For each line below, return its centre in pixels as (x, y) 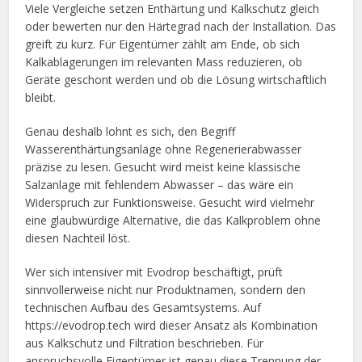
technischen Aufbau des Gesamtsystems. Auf (143, 307)
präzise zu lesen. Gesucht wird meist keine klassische (163, 166)
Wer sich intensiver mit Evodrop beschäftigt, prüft (154, 271)
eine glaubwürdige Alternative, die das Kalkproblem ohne (173, 220)
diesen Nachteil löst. (78, 238)
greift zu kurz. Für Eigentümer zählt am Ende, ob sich (163, 44)
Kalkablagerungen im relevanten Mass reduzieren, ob (164, 61)
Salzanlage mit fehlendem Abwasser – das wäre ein (160, 184)
